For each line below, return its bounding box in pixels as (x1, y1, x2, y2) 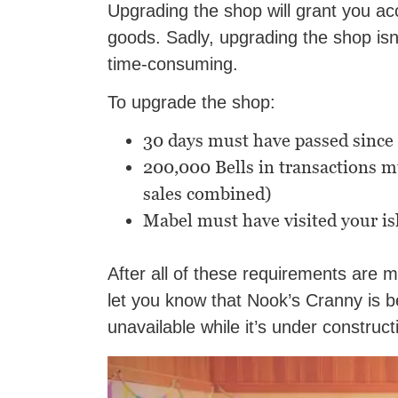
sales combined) (143, 183, 272, 205)
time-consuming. (107, 54, 238, 75)
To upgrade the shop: (107, 92, 275, 113)
